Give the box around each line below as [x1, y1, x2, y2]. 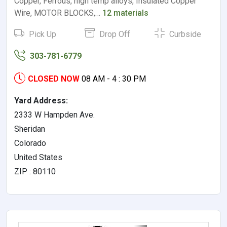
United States [14, 152, 62, 162]
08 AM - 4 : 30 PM [82, 73, 146, 84]
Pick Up [27, 29, 56, 39]
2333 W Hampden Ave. [14, 109, 95, 120]
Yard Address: [14, 95, 68, 105]
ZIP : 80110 [14, 166, 56, 176]
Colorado [14, 138, 46, 148]
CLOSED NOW [28, 73, 80, 84]
